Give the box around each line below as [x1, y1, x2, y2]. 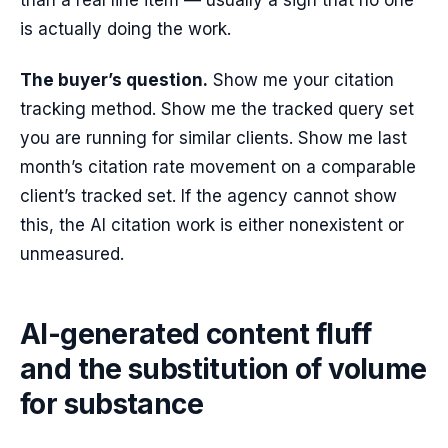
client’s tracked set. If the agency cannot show [20, 186, 397, 206]
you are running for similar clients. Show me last [20, 128, 407, 148]
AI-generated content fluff [20, 317, 371, 351]
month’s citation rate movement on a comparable [20, 157, 416, 177]
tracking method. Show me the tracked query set [20, 99, 414, 119]
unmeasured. [20, 244, 124, 264]
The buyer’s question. [20, 70, 208, 90]
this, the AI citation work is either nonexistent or [20, 215, 404, 235]
